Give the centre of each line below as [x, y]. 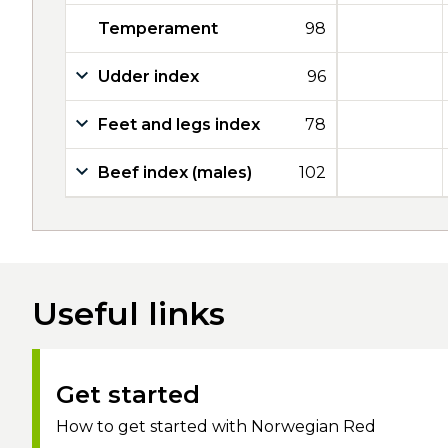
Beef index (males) [175, 172]
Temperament [158, 28]
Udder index [148, 76]
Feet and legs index [179, 124]
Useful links [128, 313]
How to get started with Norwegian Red [216, 426]
